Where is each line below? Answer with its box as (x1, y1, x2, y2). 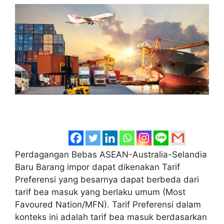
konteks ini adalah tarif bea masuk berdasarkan (15, 211, 207, 222)
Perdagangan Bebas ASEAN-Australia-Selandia (15, 149, 207, 159)
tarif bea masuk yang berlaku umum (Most (15, 186, 185, 197)
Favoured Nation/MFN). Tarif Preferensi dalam (15, 199, 201, 209)
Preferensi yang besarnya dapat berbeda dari (15, 174, 199, 184)
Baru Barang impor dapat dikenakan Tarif (15, 161, 180, 172)
